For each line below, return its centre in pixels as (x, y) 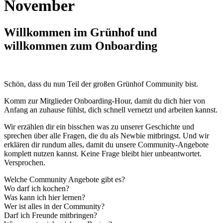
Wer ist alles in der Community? (54, 206)
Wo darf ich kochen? (37, 188)
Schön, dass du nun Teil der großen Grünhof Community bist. (102, 84)
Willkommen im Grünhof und (80, 32)
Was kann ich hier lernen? (45, 197)
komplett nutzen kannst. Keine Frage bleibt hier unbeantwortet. (103, 153)
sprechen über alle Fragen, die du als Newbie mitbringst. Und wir (107, 135)
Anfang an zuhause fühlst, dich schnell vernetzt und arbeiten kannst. (111, 110)
